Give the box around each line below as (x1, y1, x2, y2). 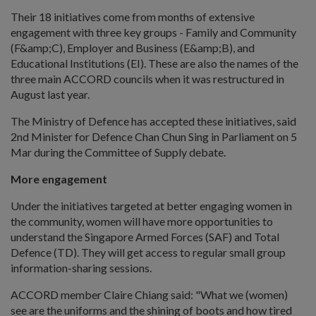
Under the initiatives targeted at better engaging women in (11, 199, 292, 212)
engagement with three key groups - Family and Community (11, 25, 296, 39)
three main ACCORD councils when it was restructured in (11, 72, 284, 85)
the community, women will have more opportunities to (11, 214, 273, 228)
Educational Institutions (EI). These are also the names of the (11, 56, 298, 70)
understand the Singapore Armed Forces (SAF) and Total (11, 230, 279, 243)
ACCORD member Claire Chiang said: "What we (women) (11, 288, 288, 301)
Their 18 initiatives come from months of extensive (11, 10, 255, 23)
